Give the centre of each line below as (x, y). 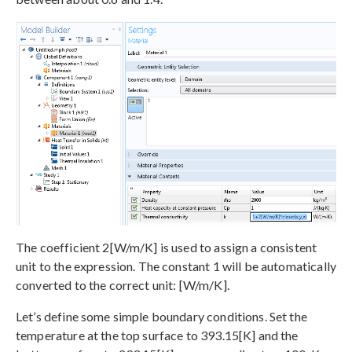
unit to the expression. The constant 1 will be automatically (176, 266)
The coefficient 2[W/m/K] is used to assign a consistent (167, 247)
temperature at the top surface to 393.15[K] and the (157, 335)
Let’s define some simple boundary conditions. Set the (161, 317)
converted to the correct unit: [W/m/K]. (123, 285)
